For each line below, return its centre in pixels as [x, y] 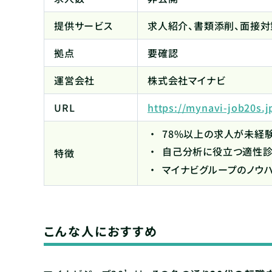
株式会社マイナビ [187, 80]
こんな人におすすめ [101, 231]
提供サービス [83, 25]
